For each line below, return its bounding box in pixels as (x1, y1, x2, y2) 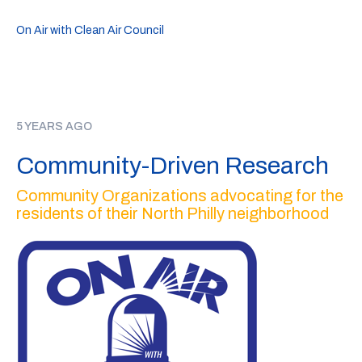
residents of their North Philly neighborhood (16, 204, 329, 222)
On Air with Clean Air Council (16, 24, 164, 36)
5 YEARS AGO (16, 120, 92, 133)
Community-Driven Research (16, 152, 329, 179)
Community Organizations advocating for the (16, 186, 343, 204)
